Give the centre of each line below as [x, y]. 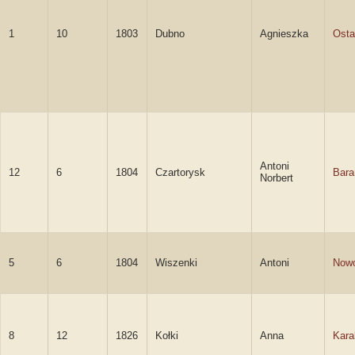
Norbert [277, 178]
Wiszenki [176, 263]
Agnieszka [284, 34]
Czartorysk [180, 172]
